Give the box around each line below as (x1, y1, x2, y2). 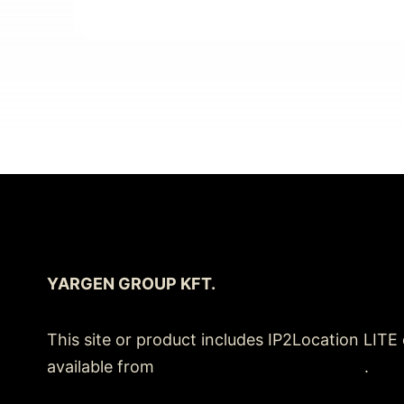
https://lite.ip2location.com (159, 356, 364, 376)
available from (47, 356, 159, 376)
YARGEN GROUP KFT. (47, 273, 216, 293)
